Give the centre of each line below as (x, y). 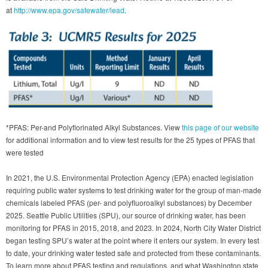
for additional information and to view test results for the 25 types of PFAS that (130, 140)
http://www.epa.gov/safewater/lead (69, 10)
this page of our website (220, 127)
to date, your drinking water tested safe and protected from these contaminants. (133, 253)
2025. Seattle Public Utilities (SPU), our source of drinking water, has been (126, 215)
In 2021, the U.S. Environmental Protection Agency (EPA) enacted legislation (130, 178)
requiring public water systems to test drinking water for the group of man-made (134, 190)
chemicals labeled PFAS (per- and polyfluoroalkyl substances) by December (129, 203)
